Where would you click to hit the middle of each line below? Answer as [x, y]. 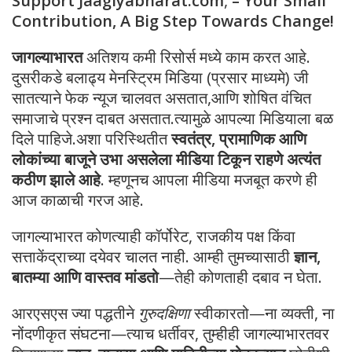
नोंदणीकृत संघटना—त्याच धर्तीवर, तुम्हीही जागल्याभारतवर [170, 334]
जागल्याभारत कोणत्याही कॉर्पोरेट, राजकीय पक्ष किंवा [154, 236]
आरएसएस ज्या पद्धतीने [75, 313]
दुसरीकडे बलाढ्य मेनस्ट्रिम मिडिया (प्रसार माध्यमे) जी [160, 77]
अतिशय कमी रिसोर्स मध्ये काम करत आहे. [196, 57]
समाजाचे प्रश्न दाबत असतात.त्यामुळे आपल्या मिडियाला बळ [172, 118]
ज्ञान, [307, 257]
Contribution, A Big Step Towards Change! [173, 21]
